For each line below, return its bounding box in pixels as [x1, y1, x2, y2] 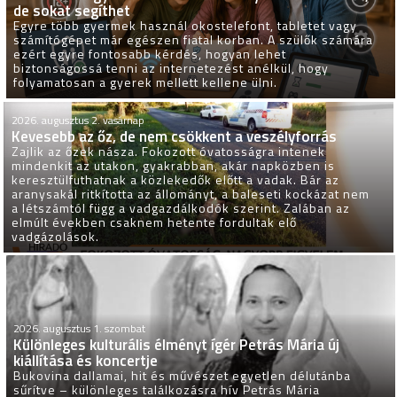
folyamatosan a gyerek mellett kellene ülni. [13, 73, 278, 92]
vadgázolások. [12, 227, 100, 246]
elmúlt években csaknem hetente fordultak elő [12, 213, 298, 232]
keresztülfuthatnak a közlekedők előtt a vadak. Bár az [12, 170, 340, 190]
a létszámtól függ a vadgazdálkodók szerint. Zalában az [12, 198, 351, 218]
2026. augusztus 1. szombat [13, 320, 146, 338]
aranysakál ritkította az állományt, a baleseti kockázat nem [12, 184, 370, 204]
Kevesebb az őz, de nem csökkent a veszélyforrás [12, 125, 338, 149]
